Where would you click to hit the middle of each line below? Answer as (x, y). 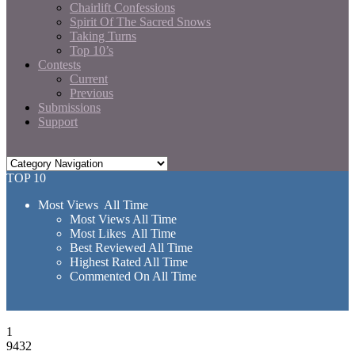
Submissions (69, 107)
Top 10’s (92, 50)
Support (58, 122)
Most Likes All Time (123, 233)
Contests (59, 65)
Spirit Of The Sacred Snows (140, 22)
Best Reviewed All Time (131, 248)
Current (89, 79)
